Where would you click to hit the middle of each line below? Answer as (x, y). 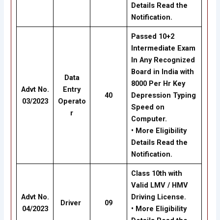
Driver (72, 203)
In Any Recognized (163, 60)
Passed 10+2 (152, 37)
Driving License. (158, 197)
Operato (72, 101)
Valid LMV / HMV (159, 185)
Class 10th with (156, 174)
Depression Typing (163, 96)
